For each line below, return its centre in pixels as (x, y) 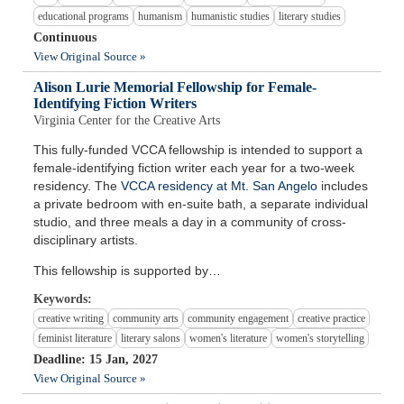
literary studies (310, 17)
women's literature (229, 339)
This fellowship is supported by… (128, 271)
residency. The (78, 186)
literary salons (151, 339)
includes (343, 186)
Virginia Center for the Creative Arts (127, 121)
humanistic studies (231, 17)
